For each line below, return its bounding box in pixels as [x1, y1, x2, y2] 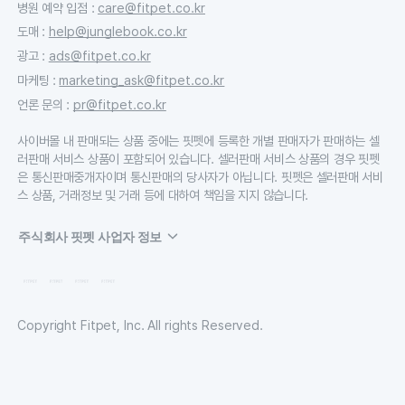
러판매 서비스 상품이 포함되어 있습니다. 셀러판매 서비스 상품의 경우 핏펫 [17, 150, 380, 166]
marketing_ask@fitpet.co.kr [59, 71, 225, 88]
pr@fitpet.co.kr [72, 96, 166, 112]
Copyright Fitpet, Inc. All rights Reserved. [17, 317, 263, 334]
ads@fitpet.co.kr [48, 48, 151, 64]
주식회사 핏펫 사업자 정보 [18, 228, 163, 244]
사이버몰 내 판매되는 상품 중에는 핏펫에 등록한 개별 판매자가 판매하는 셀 [17, 132, 380, 148]
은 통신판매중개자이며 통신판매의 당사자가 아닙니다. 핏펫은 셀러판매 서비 [17, 168, 383, 184]
